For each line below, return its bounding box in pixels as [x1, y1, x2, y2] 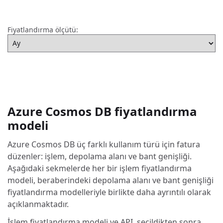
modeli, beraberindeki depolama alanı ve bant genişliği [7, 174, 214, 186]
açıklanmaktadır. [7, 198, 69, 210]
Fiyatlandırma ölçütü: [7, 24, 78, 34]
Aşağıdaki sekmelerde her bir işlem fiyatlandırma [7, 162, 192, 174]
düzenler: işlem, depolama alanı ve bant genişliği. [7, 150, 192, 162]
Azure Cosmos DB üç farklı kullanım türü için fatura [7, 138, 200, 150]
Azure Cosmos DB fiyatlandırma [7, 103, 197, 119]
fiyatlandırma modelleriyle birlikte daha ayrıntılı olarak [7, 186, 211, 198]
